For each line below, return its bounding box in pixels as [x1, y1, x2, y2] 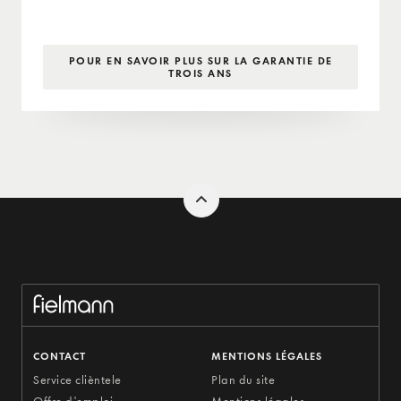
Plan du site [211, 373, 275, 387]
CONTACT [33, 350, 86, 363]
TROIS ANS [168, 67, 233, 80]
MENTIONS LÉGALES [211, 350, 322, 363]
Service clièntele [33, 373, 122, 387]
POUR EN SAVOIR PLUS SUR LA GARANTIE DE [68, 55, 333, 67]
